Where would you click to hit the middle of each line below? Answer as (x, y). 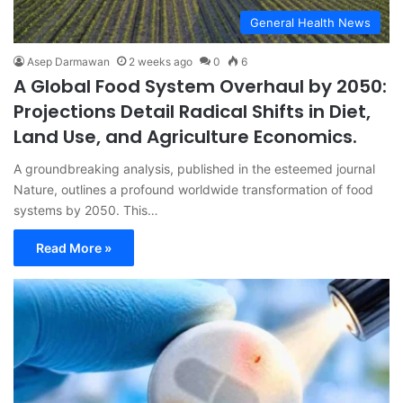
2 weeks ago (161, 62)
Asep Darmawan (68, 62)
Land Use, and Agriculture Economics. (185, 137)
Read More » (74, 248)
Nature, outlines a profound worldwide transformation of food (193, 190)
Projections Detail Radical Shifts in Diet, (192, 112)
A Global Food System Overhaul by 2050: (200, 87)
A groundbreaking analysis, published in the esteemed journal (194, 169)
